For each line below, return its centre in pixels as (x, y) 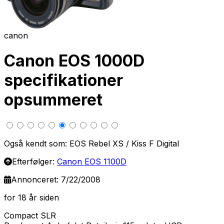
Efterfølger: (34, 161)
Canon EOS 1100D (92, 161)
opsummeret (53, 100)
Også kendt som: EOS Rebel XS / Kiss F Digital (91, 143)
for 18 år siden (31, 197)
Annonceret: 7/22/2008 (56, 179)
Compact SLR (30, 215)
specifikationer (63, 80)
